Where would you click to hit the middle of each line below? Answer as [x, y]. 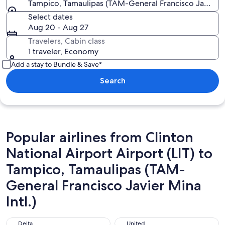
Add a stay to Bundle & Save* [57, 64]
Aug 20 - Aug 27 [58, 27]
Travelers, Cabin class [67, 41]
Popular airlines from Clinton [100, 137]
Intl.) [21, 201]
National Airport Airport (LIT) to [109, 153]
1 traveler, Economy [63, 51]
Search [113, 81]
